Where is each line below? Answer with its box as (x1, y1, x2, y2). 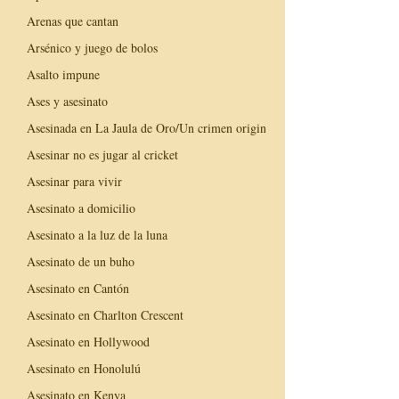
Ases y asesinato (27, 92, 108, 110)
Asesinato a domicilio (27, 199, 135, 216)
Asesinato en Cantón (27, 279, 129, 297)
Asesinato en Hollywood (27, 332, 150, 350)
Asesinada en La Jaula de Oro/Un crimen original (27, 118, 275, 136)
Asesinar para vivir (27, 172, 122, 190)
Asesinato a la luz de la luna (27, 225, 167, 243)
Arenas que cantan (27, 12, 118, 29)
